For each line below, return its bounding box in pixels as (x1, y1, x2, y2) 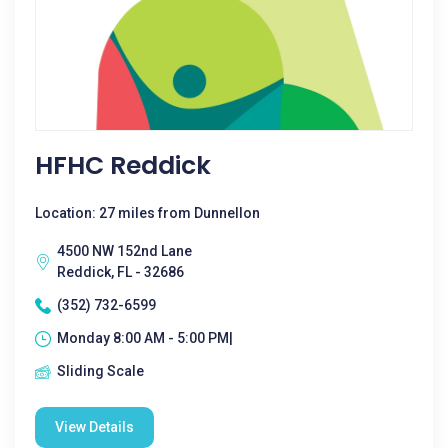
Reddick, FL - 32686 (57, 264, 184, 280)
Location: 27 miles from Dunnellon (35, 205, 260, 221)
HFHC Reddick (35, 148, 211, 183)
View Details (55, 419, 134, 435)
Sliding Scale (57, 363, 144, 379)
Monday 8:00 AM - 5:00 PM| (57, 330, 233, 346)
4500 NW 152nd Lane (57, 243, 192, 259)
